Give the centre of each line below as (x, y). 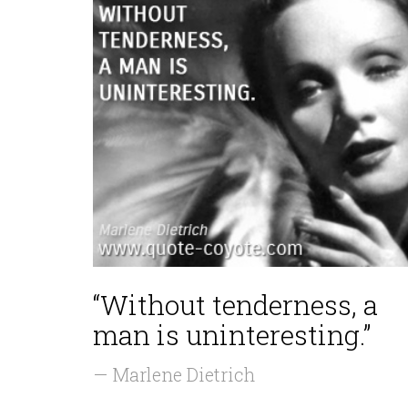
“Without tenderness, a (235, 305)
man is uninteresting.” (232, 335)
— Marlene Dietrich (174, 374)
